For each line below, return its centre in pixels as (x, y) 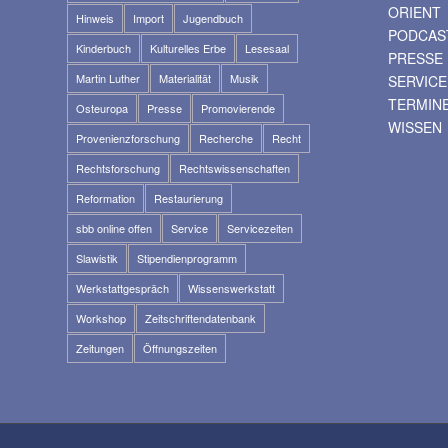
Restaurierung (188, 197)
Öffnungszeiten (180, 347)
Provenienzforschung (128, 137)
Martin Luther (108, 77)
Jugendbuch (213, 17)
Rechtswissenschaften (234, 167)
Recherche (226, 137)
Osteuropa (102, 107)
